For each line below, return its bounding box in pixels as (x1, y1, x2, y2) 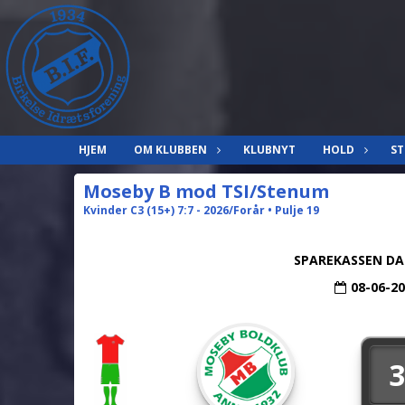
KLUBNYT (243, 142, 296, 157)
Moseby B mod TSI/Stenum (83, 179, 329, 203)
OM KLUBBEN (134, 142, 207, 157)
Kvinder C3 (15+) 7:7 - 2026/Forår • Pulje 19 (83, 202, 319, 218)
